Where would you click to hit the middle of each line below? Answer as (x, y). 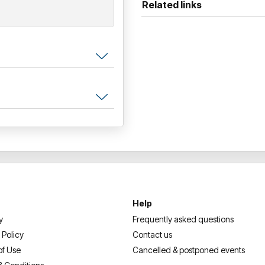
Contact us (152, 234)
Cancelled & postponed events (189, 250)
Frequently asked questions (183, 219)
